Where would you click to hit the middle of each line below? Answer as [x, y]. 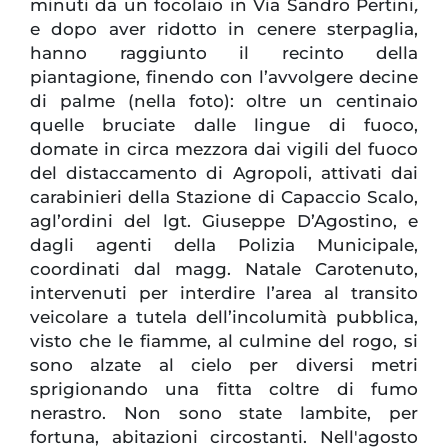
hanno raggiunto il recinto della [224, 53]
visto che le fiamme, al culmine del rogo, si [224, 341]
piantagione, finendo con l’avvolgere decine [224, 77]
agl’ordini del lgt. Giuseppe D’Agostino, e [224, 221]
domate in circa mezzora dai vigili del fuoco [224, 149]
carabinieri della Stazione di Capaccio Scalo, [224, 197]
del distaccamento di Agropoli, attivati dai [224, 173]
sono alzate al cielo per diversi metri [224, 365]
